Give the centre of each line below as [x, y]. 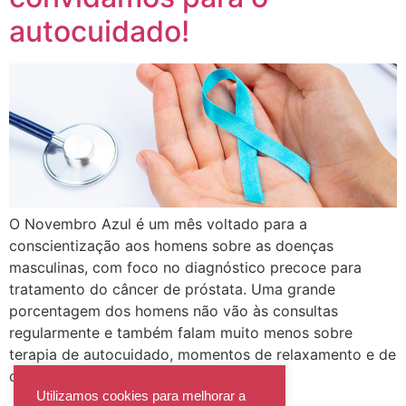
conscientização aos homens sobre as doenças [171, 245]
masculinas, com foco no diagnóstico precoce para [185, 267]
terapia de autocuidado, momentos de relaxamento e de [203, 354]
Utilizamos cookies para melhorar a [141, 396]
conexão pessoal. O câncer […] [116, 376]
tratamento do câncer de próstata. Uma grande [172, 289]
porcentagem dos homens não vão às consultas [174, 310]
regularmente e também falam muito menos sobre [181, 332]
